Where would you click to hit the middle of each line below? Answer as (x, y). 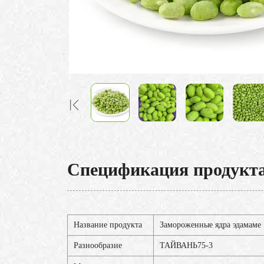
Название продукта (108, 225)
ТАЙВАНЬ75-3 (186, 246)
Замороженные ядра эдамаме (210, 225)
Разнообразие (98, 246)
